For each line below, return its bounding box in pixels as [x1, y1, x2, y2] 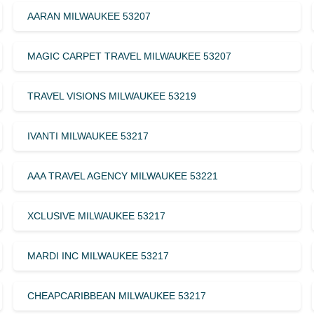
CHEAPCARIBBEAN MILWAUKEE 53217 [27, 289, 206, 301]
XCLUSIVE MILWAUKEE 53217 [27, 210, 165, 221]
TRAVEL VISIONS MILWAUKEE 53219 [27, 90, 196, 102]
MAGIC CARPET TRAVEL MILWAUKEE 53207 [27, 50, 231, 62]
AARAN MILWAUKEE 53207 [27, 10, 151, 22]
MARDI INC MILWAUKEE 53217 [27, 250, 169, 261]
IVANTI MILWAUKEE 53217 [27, 130, 149, 142]
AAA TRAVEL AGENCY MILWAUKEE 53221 [27, 170, 218, 182]
